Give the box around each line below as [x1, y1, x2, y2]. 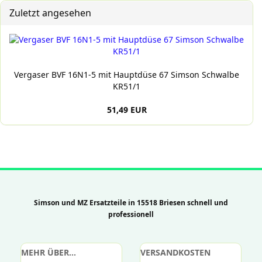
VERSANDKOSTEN [140, 246, 211, 258]
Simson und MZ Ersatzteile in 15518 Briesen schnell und [34, 197, 228, 208]
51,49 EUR [106, 104, 147, 115]
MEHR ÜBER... [21, 246, 76, 258]
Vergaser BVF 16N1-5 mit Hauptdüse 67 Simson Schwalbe [14, 68, 239, 80]
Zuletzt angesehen [9, 6, 91, 19]
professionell [108, 209, 154, 219]
